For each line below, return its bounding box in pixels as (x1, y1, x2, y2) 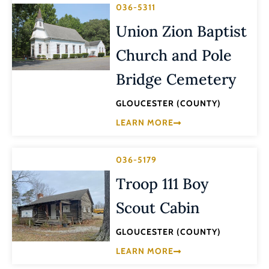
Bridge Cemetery (116, 69, 237, 89)
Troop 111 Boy (116, 174, 209, 193)
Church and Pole (116, 45, 232, 65)
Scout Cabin (116, 198, 200, 217)
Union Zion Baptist (116, 21, 247, 41)
